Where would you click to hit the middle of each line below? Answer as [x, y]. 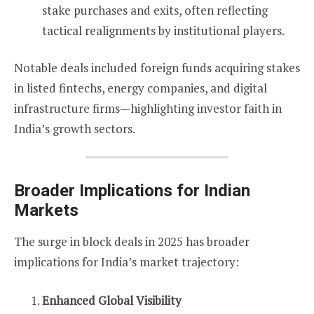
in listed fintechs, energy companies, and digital [141, 88]
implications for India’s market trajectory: [127, 262]
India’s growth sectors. [75, 128]
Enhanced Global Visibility [112, 300]
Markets [46, 211]
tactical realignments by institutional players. [163, 30]
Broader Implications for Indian [132, 191]
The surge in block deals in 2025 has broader [132, 242]
